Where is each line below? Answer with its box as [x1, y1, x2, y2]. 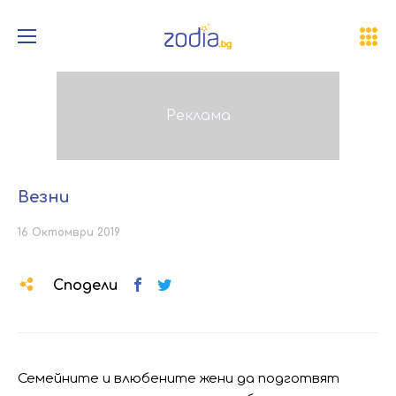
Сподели [53, 278, 118, 293]
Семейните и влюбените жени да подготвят [18, 371, 339, 386]
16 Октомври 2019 [18, 226, 120, 239]
